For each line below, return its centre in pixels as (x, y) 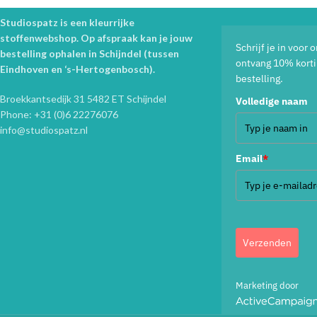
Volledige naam (271, 102)
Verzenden (267, 243)
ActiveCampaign (268, 304)
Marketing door (267, 286)
